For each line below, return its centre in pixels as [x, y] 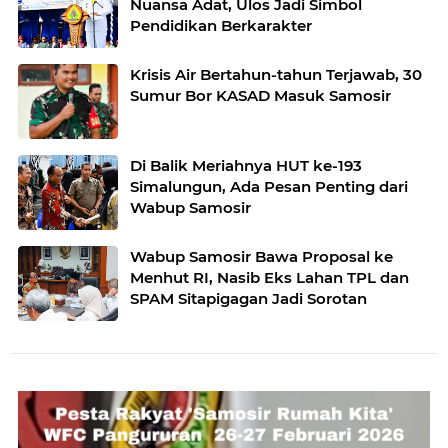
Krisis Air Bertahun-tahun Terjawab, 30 [276, 74]
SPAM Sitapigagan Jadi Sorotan [248, 298]
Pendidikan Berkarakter [221, 25]
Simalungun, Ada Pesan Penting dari [269, 186]
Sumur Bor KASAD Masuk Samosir [260, 95]
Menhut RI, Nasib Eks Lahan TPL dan [269, 277]
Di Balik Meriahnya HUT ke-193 [246, 165]
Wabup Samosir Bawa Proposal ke [261, 256]
